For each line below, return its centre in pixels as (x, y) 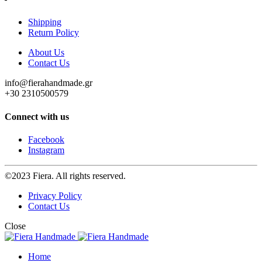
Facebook (46, 139)
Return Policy (54, 33)
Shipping (45, 22)
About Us (46, 53)
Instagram (46, 150)
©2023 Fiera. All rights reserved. (65, 175)
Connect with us (37, 116)
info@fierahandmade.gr (49, 83)
